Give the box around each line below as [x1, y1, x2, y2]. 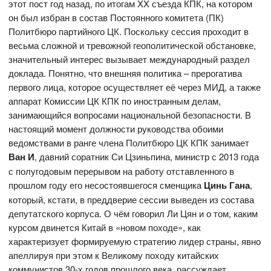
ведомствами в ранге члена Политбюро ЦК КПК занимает [8, 136, 250, 149]
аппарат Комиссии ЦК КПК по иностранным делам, [8, 94, 221, 108]
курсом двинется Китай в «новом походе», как [8, 221, 201, 234]
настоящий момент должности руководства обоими [8, 122, 224, 135]
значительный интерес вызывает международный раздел [8, 53, 250, 66]
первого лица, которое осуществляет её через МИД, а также [8, 80, 261, 94]
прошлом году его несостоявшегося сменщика [8, 178, 204, 192]
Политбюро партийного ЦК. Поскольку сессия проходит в [8, 25, 249, 38]
